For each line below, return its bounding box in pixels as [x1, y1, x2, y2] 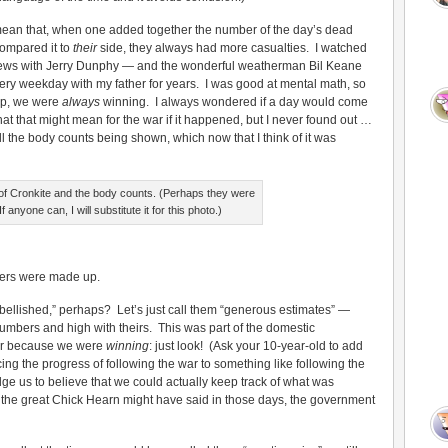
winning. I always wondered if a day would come [100, 95, 368, 109]
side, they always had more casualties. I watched [97, 41, 367, 55]
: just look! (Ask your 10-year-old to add [149, 339, 363, 353]
